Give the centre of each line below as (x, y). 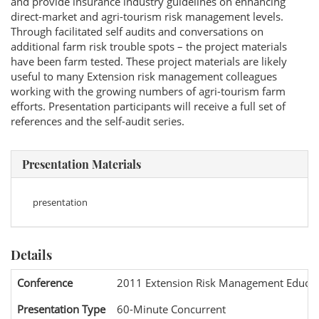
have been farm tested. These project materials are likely (149, 61)
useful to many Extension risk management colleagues (144, 76)
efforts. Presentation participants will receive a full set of (148, 106)
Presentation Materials (82, 164)
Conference (45, 283)
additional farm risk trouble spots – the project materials (149, 46)
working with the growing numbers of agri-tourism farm (148, 91)
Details (31, 255)
